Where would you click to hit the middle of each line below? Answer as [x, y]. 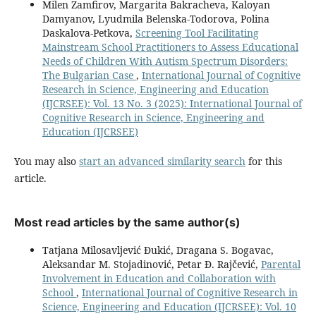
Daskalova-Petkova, [89, 32]
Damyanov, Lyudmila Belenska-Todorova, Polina [156, 18]
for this [263, 161]
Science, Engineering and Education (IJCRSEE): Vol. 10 [169, 306]
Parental [280, 264]
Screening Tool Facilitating [197, 32]
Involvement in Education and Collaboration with [159, 278]
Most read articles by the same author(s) [127, 222]
